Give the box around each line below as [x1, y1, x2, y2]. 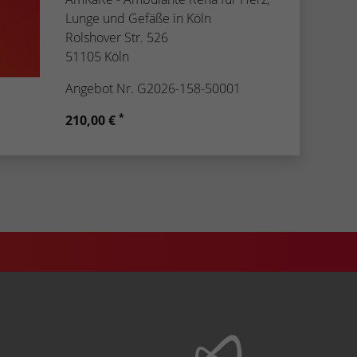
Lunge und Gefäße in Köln [65, 9, 211, 27]
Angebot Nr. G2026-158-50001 [65, 79, 241, 97]
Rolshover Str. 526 [65, 28, 168, 46]
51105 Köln [65, 47, 129, 65]
